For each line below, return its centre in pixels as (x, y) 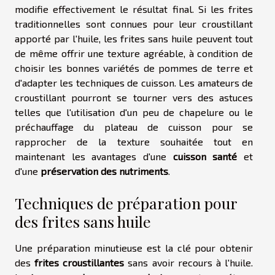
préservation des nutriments (104, 171)
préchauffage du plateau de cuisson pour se (134, 126)
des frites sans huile (83, 222)
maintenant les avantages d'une (94, 156)
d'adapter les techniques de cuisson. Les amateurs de (134, 82)
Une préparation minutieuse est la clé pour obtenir (134, 248)
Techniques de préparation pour (126, 203)
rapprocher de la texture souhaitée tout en (134, 141)
